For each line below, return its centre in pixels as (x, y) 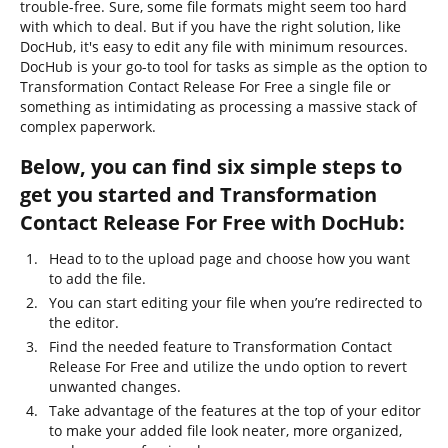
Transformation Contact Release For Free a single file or (205, 86)
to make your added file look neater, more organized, (225, 430)
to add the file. (97, 278)
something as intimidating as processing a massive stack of (218, 106)
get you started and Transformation (198, 194)
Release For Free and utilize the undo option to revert (228, 366)
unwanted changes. (115, 386)
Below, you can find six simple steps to (211, 166)
